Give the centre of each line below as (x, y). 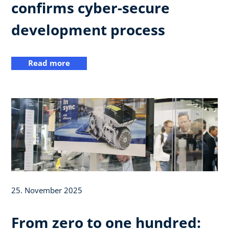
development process (88, 29)
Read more (49, 63)
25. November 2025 (47, 190)
